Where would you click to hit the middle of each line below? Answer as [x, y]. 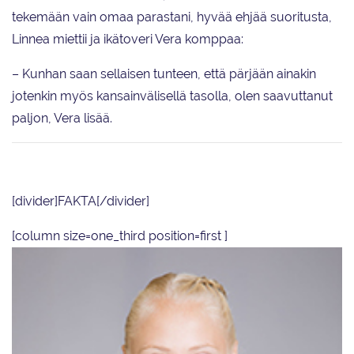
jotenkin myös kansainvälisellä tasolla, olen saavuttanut [172, 96]
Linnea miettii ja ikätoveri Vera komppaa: [128, 40]
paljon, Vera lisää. [62, 119]
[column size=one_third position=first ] [120, 236]
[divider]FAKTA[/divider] [81, 201]
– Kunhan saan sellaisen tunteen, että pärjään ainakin [164, 74]
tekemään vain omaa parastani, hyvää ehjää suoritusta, [172, 17]
